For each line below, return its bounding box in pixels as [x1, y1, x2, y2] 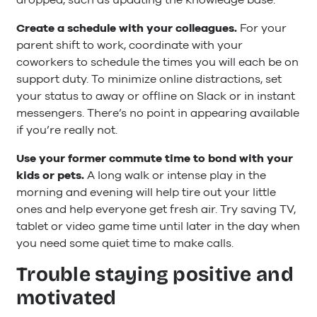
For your [240, 20, 287, 36]
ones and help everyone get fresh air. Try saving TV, [16, 201, 296, 217]
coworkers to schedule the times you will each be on [16, 54, 299, 70]
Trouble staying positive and [16, 263, 294, 287]
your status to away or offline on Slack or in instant [16, 88, 295, 104]
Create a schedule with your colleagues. [16, 20, 240, 36]
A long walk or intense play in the [87, 167, 266, 183]
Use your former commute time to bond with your [16, 150, 293, 166]
